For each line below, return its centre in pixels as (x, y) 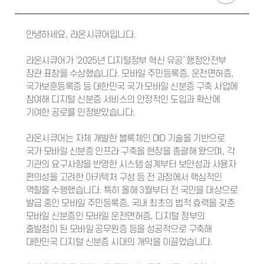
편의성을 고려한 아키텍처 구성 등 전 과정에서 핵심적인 (124, 177)
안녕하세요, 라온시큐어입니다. (81, 35)
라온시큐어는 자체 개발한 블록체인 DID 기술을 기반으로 (125, 138)
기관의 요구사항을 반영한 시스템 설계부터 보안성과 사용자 (131, 164)
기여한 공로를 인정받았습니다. (80, 113)
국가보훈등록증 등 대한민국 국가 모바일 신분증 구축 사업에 (132, 87)
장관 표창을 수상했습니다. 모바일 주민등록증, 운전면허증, (130, 74)
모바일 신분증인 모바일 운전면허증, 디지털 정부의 (115, 216)
